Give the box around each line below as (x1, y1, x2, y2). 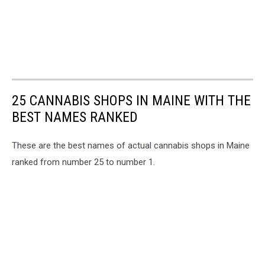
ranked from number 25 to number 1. (12, 157, 155, 168)
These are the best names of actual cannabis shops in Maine (12, 140, 250, 151)
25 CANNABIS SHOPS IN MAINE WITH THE (12, 92, 251, 109)
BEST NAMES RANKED (12, 109, 138, 126)
